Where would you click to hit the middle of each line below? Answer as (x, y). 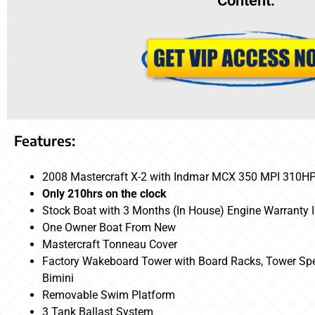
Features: (45, 141)
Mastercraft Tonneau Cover (110, 245)
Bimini (58, 278)
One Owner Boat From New (109, 228)
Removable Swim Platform (109, 295)
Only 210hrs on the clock (104, 194)
